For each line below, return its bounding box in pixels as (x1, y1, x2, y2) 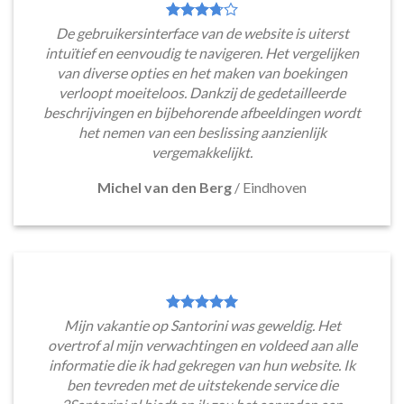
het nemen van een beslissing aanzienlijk (78, 123, 326, 141)
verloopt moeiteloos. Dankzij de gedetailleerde (59, 83, 345, 101)
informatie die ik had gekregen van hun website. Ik (49, 355, 355, 373)
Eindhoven (243, 178, 307, 196)
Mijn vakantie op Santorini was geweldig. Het (63, 316, 341, 334)
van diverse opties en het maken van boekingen (57, 63, 347, 81)
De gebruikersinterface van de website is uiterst (55, 23, 349, 41)
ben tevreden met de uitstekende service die (66, 375, 338, 393)
